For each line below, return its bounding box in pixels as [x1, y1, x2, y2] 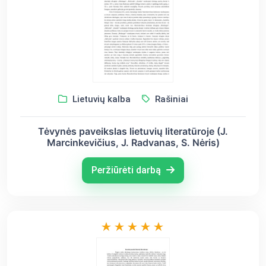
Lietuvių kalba [69, 94, 131, 105]
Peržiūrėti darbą [91, 164, 163, 176]
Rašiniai [152, 94, 188, 105]
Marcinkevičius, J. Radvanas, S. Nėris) [46, 137, 220, 149]
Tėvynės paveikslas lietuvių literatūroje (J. [38, 125, 228, 138]
